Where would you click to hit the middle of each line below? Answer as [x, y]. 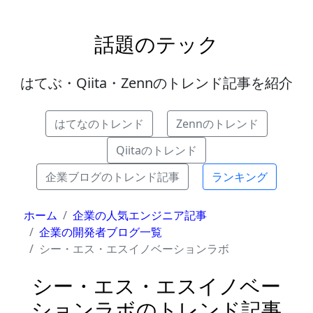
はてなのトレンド [99, 124]
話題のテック [156, 44]
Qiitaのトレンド [156, 151]
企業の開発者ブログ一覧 [101, 232]
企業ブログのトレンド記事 [112, 177]
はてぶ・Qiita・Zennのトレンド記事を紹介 [156, 83]
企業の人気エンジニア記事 [140, 216]
